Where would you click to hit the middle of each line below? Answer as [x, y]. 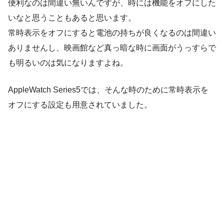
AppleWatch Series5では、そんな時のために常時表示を [108, 89]
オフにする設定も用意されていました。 [80, 104]
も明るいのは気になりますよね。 [68, 62]
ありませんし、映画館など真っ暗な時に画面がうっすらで [112, 47]
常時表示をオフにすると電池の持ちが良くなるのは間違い [112, 32]
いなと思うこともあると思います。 [72, 17]
